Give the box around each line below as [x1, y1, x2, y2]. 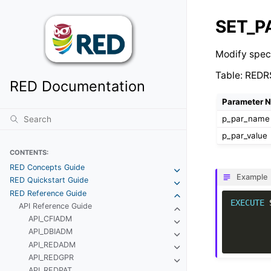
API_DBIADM [28, 227, 73, 237]
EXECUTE [230, 197, 264, 207]
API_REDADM [28, 240, 76, 249]
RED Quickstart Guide [9, 175, 88, 185]
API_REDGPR [28, 252, 74, 262]
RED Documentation [9, 77, 145, 95]
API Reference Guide [19, 201, 93, 211]
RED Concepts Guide [9, 163, 85, 172]
